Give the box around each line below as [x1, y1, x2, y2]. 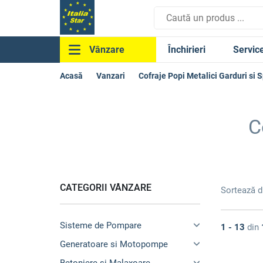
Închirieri [168, 43, 205, 55]
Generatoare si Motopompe [60, 239, 168, 249]
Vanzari [96, 71, 125, 80]
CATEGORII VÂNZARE [60, 182, 151, 193]
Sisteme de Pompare [60, 220, 141, 231]
